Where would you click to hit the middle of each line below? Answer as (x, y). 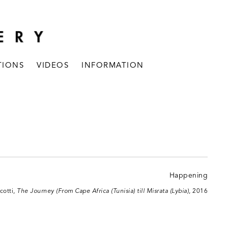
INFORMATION (113, 66)
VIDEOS (53, 66)
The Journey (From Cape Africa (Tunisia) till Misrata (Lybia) (103, 191)
